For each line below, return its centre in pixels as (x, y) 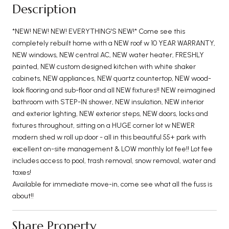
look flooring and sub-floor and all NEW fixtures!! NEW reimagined (114, 90)
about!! (23, 196)
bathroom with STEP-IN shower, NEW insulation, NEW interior (108, 102)
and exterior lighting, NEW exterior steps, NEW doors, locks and (110, 113)
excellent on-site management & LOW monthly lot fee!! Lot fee (112, 149)
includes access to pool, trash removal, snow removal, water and (114, 161)
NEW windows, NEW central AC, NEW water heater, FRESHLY (108, 55)
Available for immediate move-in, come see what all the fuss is (112, 184)
